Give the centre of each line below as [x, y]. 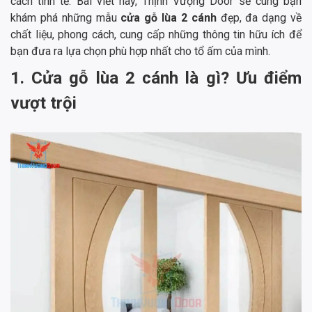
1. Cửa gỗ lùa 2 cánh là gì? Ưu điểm [156, 78]
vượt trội [44, 103]
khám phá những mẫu [66, 18]
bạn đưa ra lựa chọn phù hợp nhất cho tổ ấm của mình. [140, 52]
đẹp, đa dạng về [261, 18]
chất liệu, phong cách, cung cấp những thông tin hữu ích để [156, 35]
